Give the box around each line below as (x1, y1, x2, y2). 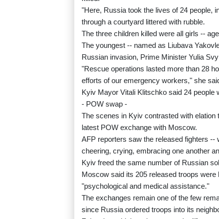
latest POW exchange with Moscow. (82, 123, 197, 132)
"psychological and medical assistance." (82, 182, 209, 191)
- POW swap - (82, 100, 127, 109)
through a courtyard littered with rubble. (82, 18, 205, 26)
